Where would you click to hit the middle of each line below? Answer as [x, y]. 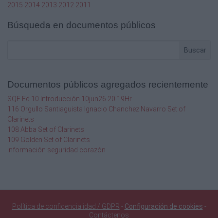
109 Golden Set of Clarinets [49, 140]
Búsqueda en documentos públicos [82, 25]
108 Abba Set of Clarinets [46, 130]
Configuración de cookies [163, 207]
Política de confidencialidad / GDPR [66, 207]
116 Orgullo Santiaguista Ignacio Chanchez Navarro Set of [96, 109]
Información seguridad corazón [56, 150]
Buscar [195, 50]
